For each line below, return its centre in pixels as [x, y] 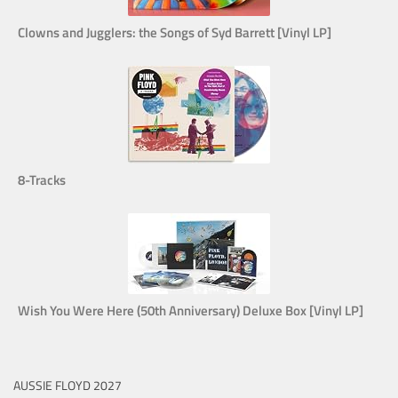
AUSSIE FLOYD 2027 [68, 386]
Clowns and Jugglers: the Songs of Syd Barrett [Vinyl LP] [175, 33]
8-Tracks [42, 180]
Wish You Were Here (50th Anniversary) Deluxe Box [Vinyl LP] [191, 311]
